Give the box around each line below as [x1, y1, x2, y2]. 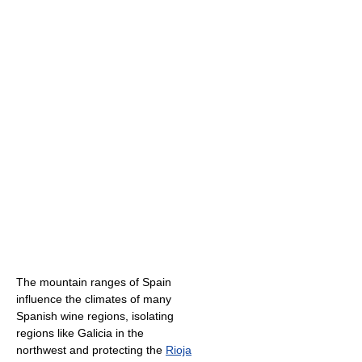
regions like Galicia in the [16, 326, 144, 339]
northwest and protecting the [16, 343, 166, 356]
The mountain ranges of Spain [16, 275, 171, 288]
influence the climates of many [16, 292, 171, 305]
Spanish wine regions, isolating [16, 309, 174, 322]
